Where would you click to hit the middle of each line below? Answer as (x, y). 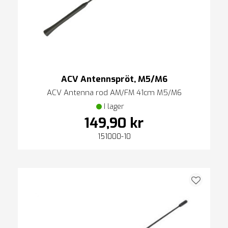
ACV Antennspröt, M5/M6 (114, 79)
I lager (114, 106)
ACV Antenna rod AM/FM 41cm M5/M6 (114, 92)
